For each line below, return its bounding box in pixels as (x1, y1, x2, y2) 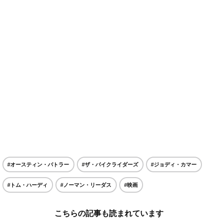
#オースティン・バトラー (7, 161, 69, 167)
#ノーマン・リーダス (60, 182, 111, 188)
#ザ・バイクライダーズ (82, 161, 138, 167)
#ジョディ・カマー (151, 161, 197, 167)
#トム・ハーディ (7, 182, 48, 188)
